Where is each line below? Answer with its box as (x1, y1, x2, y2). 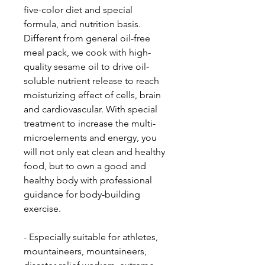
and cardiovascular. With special (24, 104, 157, 115)
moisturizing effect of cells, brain (24, 89, 161, 101)
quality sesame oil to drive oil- (24, 61, 149, 72)
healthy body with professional (24, 174, 152, 186)
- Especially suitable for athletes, (24, 231, 158, 243)
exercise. (24, 203, 61, 214)
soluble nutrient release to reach (24, 75, 159, 86)
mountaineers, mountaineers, (24, 245, 147, 257)
